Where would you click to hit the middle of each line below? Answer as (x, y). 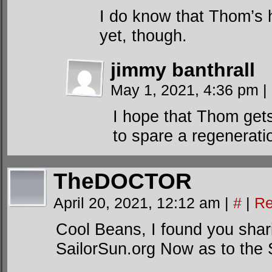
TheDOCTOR (123, 181)
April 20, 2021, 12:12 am (139, 203)
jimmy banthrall (183, 70)
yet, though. (143, 36)
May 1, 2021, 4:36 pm (187, 90)
